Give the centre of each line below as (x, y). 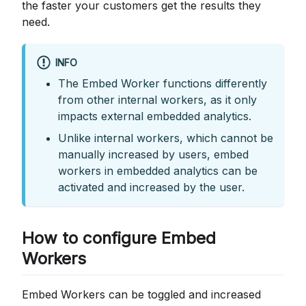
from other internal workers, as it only (157, 100)
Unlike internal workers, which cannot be (166, 138)
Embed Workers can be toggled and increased (141, 294)
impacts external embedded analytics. (155, 116)
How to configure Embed (119, 238)
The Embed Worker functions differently (163, 84)
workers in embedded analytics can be (158, 171)
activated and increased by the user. (151, 187)
